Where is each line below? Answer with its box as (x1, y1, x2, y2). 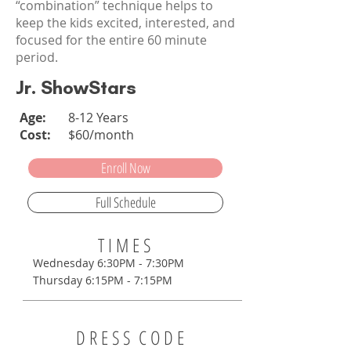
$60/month (68, 126, 134, 143)
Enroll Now (100, 158, 150, 177)
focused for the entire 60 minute (16, 31, 207, 49)
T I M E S (98, 232, 150, 258)
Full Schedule (95, 193, 156, 212)
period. (16, 49, 58, 66)
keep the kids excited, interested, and (16, 14, 235, 31)
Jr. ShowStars (16, 76, 136, 99)
